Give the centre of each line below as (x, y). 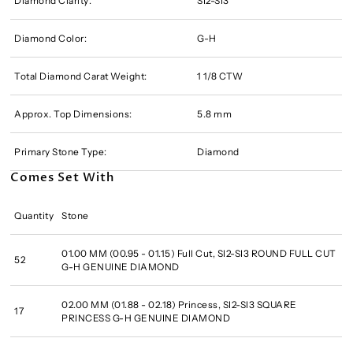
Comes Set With (63, 178)
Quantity (34, 216)
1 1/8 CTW (220, 76)
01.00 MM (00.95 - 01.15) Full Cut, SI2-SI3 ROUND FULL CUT (199, 254)
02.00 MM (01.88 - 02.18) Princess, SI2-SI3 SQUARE (179, 305)
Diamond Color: (51, 39)
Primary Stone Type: (61, 152)
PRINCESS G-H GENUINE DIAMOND (146, 318)
